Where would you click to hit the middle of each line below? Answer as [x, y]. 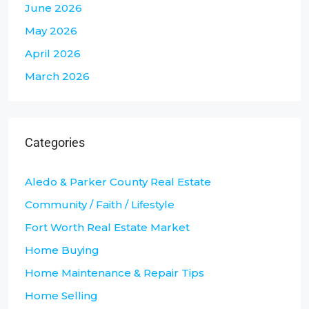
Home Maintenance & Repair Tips [114, 273]
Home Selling [61, 296]
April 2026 [53, 54]
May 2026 [51, 31]
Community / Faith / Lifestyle [100, 205]
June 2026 [53, 8]
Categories [55, 143]
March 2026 [57, 77]
